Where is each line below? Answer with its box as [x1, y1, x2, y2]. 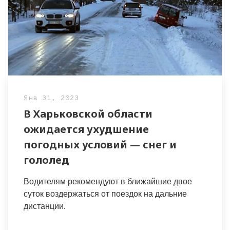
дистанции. [24, 201, 65, 212]
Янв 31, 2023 [24, 94, 79, 103]
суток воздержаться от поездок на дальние [24, 189, 187, 199]
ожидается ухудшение [24, 122, 149, 137]
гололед [24, 153, 69, 167]
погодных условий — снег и [24, 138, 177, 152]
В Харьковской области [24, 107, 152, 121]
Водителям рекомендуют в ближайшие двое [24, 177, 192, 187]
